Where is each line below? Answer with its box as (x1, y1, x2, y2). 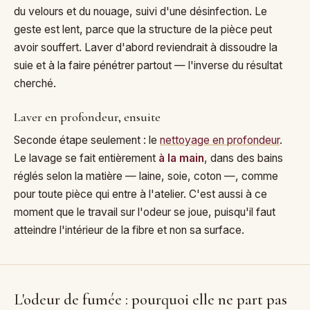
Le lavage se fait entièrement (14, 151, 158, 165)
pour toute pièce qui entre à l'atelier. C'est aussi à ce (14, 187, 267, 201)
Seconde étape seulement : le (14, 133, 160, 147)
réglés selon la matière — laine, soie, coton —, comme (14, 169, 278, 183)
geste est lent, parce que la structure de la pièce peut (14, 22, 272, 36)
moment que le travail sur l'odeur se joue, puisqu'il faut (14, 205, 275, 219)
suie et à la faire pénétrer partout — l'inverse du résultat (14, 58, 282, 72)
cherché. (14, 76, 56, 90)
